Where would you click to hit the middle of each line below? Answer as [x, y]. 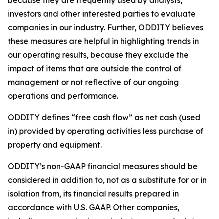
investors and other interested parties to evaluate [102, 14]
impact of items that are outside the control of [95, 68]
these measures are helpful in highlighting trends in [103, 41]
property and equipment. [55, 145]
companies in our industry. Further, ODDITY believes [106, 27]
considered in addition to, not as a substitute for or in [107, 180]
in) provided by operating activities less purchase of [106, 131]
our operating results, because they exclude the [98, 55]
